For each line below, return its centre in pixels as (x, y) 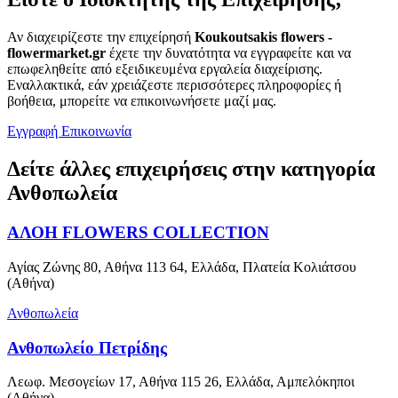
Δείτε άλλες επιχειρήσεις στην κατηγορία (191, 169)
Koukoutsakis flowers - (263, 37)
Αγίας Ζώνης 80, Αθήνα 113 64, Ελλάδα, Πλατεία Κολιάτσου (182, 267)
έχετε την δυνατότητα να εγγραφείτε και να (228, 53)
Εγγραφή (34, 131)
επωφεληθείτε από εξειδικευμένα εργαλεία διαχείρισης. (165, 69)
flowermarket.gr (56, 53)
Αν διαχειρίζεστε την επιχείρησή (101, 37)
